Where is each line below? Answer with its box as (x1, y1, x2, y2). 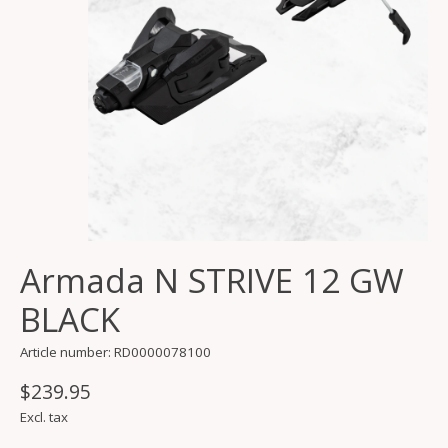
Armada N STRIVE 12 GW (20, 258, 404, 304)
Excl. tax (20, 408, 68, 427)
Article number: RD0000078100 (20, 343, 211, 362)
